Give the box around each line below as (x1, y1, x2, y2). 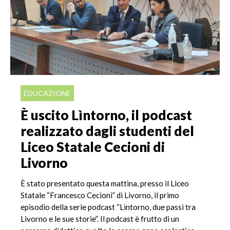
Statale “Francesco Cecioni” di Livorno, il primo (21, 190, 179, 200)
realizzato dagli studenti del (21, 123, 194, 140)
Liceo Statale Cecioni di (21, 139, 165, 156)
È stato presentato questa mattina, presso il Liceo (21, 178, 189, 188)
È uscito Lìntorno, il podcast (21, 107, 192, 124)
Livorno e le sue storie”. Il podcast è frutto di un (21, 214, 179, 223)
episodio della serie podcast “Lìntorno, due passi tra (21, 202, 196, 212)
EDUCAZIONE (24, 88, 71, 98)
